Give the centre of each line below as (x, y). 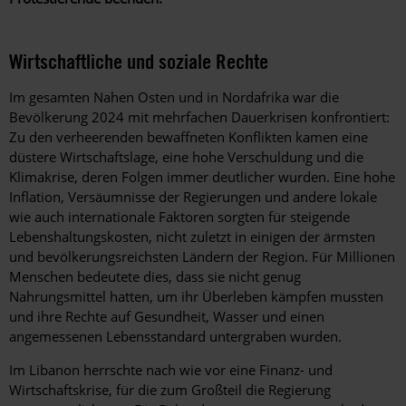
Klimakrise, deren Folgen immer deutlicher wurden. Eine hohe (202, 177)
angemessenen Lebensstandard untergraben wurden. (177, 337)
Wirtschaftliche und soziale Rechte (139, 62)
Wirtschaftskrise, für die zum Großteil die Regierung (170, 390)
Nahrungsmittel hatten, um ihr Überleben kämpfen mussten (196, 297)
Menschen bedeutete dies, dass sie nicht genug (155, 277)
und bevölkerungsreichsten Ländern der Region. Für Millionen (202, 257)
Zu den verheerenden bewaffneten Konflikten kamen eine (188, 137)
